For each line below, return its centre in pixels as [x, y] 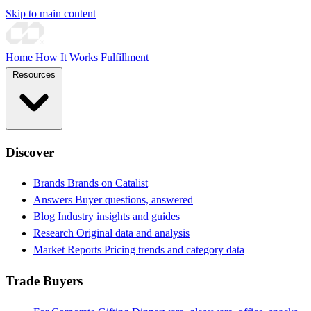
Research [55, 233]
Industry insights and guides [119, 217]
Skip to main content [51, 14]
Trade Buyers [44, 281]
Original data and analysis [133, 233]
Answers [54, 200]
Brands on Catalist [108, 183]
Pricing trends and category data [174, 250]
